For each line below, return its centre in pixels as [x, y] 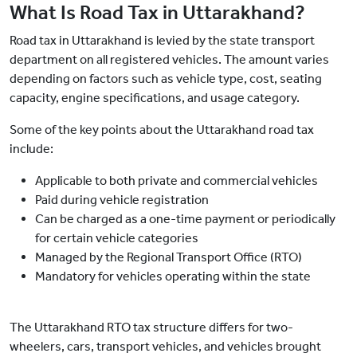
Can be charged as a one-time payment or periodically [185, 219]
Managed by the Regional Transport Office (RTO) [170, 257]
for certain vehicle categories [118, 238]
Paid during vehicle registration [123, 200]
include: [31, 149]
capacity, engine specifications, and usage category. [155, 98]
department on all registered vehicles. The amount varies [169, 60]
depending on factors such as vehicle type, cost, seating [166, 79]
